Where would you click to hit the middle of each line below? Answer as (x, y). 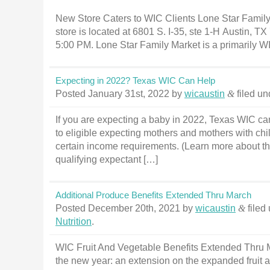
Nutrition (74, 221)
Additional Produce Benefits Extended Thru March (153, 195)
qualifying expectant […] (107, 159)
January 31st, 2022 (129, 94)
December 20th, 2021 (134, 208)
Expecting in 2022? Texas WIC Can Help (135, 80)
